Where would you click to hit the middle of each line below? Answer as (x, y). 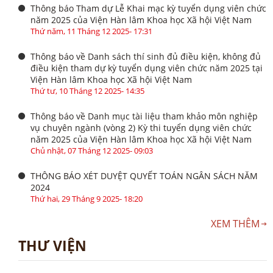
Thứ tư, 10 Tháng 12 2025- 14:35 (87, 91)
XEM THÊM (235, 224)
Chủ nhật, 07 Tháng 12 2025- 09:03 (92, 151)
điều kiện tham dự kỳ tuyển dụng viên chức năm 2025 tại (147, 68)
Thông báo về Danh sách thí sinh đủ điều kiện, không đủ (146, 56)
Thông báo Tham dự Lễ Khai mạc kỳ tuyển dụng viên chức (148, 8)
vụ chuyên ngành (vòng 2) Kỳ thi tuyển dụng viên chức (141, 128)
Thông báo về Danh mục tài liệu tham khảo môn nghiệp (144, 116)
